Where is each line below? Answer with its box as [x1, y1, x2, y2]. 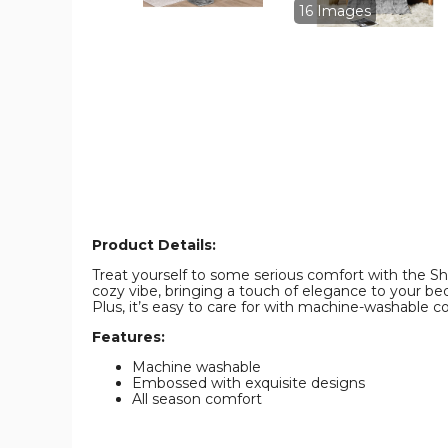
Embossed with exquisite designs [132, 374, 365, 393]
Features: [92, 328, 165, 347]
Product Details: [92, 236, 216, 255]
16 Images [298, 2, 371, 20]
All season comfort [132, 390, 262, 409]
